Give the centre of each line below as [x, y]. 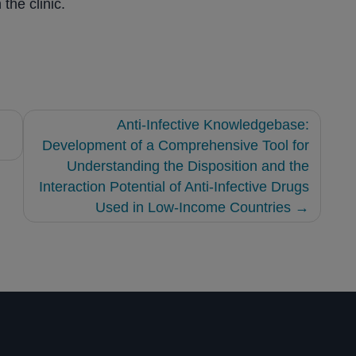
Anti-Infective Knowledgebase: [213, 125]
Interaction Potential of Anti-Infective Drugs [174, 187]
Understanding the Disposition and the [188, 166]
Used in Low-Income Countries [193, 208]
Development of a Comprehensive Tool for [176, 146]
